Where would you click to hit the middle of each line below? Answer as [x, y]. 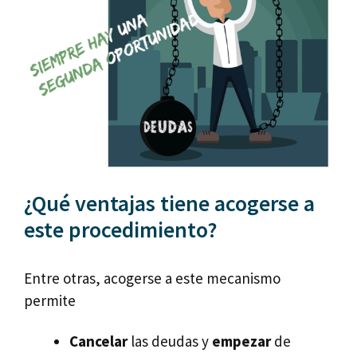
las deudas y [170, 341]
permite [50, 301]
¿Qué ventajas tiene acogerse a [169, 204]
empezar [240, 341]
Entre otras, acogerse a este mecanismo [152, 279]
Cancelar [100, 341]
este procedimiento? [121, 230]
